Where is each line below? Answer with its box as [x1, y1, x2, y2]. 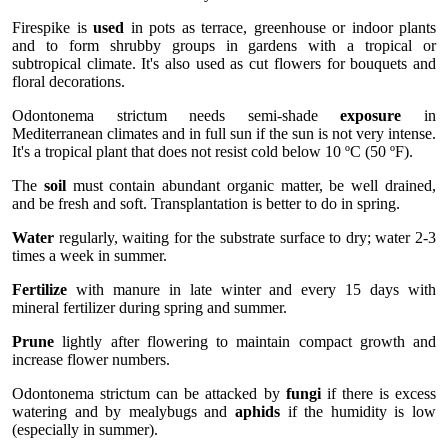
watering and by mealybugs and [12, 402, 235, 420]
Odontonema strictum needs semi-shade [12, 106, 341, 124]
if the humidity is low [280, 402, 436, 420]
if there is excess [320, 384, 437, 402]
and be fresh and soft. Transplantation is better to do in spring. [12, 194, 400, 212]
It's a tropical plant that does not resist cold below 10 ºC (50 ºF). [12, 142, 413, 160]
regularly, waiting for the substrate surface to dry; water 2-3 [54, 228, 436, 246]
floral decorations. [12, 72, 125, 90]
